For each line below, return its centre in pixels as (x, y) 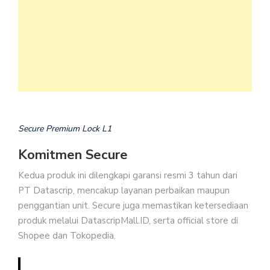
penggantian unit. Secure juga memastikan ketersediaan (133, 206)
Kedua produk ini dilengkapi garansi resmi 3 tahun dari (128, 176)
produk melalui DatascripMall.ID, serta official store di (128, 221)
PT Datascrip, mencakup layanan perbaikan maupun (124, 191)
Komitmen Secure (73, 155)
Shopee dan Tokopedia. (67, 236)
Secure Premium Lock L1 (65, 129)
